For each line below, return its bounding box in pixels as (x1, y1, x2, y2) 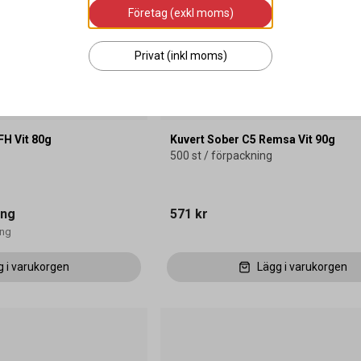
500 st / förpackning (169, 149, 272, 163)
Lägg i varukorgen (256, 260, 347, 274)
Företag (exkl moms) (127, 6, 234, 19)
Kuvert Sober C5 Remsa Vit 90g (169, 133, 335, 147)
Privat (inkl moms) (134, 49, 227, 62)
